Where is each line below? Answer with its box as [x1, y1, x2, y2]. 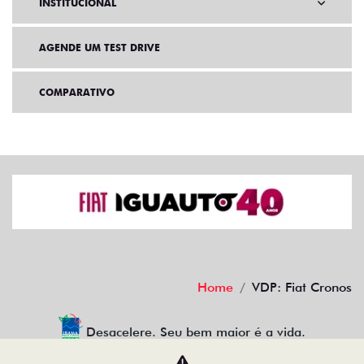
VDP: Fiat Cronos [252, 279, 352, 295]
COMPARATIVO [39, 86, 115, 99]
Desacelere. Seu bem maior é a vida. [86, 324, 306, 340]
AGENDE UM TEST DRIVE [39, 41, 160, 54]
